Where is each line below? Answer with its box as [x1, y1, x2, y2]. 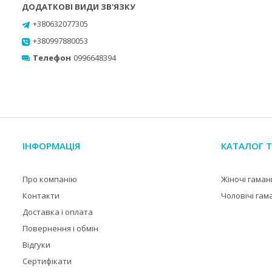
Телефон [33, 52, 71, 63]
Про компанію [22, 174, 77, 185]
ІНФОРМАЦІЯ [22, 140, 80, 152]
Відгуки [22, 239, 50, 250]
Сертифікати [22, 256, 72, 267]
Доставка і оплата [22, 206, 93, 217]
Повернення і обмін [22, 223, 98, 234]
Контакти [22, 190, 59, 201]
